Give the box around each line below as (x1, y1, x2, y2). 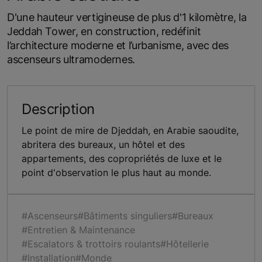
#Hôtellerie (160, 237, 209, 250)
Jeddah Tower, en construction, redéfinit (7, 25, 201, 37)
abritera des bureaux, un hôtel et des (22, 138, 185, 150)
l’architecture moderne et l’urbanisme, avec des (7, 39, 229, 51)
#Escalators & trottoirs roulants (22, 237, 160, 250)
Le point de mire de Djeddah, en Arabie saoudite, (22, 124, 239, 136)
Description (22, 100, 95, 118)
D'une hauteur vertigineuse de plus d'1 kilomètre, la (7, 11, 247, 23)
